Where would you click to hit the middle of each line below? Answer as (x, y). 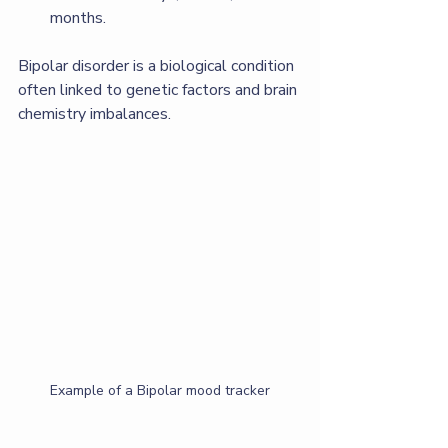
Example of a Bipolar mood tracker (160, 390)
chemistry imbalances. (94, 114)
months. (78, 18)
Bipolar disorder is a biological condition (158, 66)
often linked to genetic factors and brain (159, 90)
